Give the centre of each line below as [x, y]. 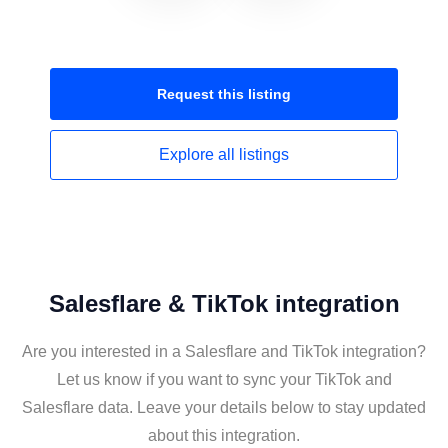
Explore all [199, 154]
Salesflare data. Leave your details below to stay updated [224, 407]
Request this [202, 94]
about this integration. [224, 435]
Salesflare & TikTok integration [224, 303]
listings [264, 154]
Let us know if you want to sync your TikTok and [224, 379]
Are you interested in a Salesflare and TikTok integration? [224, 351]
